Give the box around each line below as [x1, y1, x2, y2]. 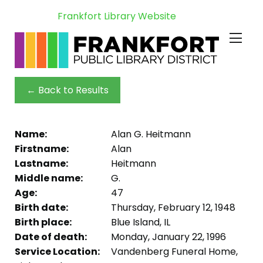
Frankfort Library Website [58, 9, 176, 23]
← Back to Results [26, 83, 109, 97]
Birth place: [15, 215, 72, 229]
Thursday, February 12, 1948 [109, 200, 235, 214]
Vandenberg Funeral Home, [109, 244, 238, 258]
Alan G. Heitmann [109, 127, 191, 141]
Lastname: [15, 156, 68, 170]
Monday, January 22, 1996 [109, 230, 226, 244]
